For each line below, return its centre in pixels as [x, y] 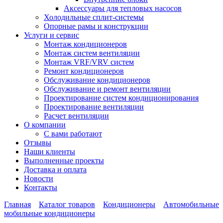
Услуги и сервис [52, 35]
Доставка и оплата [55, 170]
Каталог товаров [67, 205]
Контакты [41, 188]
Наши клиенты [50, 152]
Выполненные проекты [64, 161]
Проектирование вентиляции [94, 107]
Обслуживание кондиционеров [97, 80]
